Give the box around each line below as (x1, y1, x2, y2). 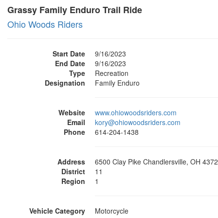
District (61, 166, 85, 176)
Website (58, 108, 85, 117)
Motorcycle (95, 206, 128, 216)
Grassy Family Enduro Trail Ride (7, 3, 142, 16)
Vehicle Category (29, 206, 85, 216)
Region (61, 176, 85, 186)
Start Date (53, 49, 85, 58)
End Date (55, 58, 85, 68)
